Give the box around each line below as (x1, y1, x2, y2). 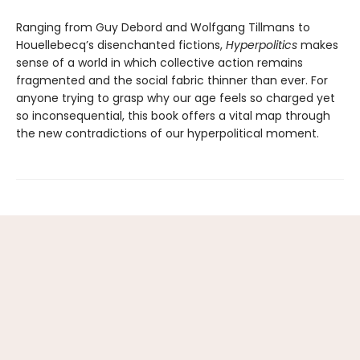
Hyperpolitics (226, 37, 301, 54)
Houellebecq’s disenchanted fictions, (16, 37, 226, 54)
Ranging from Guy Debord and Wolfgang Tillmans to (16, 19, 310, 36)
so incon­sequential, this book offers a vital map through (16, 108, 330, 125)
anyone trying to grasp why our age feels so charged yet (16, 90, 335, 107)
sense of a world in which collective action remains (16, 55, 303, 72)
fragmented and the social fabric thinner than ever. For (16, 72, 328, 89)
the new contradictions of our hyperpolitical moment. (16, 125, 319, 142)
